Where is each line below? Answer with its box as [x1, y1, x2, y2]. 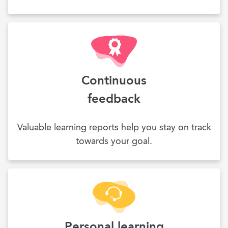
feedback [88, 91, 140, 106]
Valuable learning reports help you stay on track [17, 122, 211, 133]
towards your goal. [76, 135, 152, 147]
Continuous [81, 72, 147, 88]
